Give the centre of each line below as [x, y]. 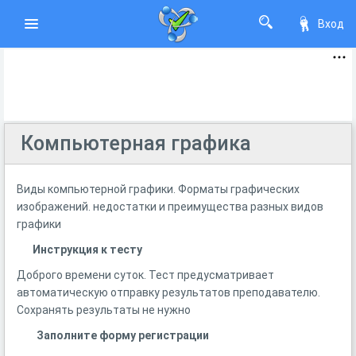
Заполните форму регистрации [123, 335]
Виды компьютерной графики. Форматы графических [158, 189]
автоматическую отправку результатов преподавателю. [168, 292]
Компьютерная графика [136, 143]
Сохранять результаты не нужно [104, 310]
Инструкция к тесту [87, 250]
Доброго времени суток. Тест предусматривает [145, 275]
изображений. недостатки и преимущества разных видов [170, 207]
